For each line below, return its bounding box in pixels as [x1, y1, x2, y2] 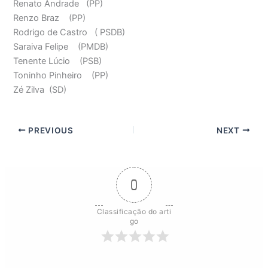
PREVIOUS [26, 125, 74, 135]
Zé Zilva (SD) [13, 84, 67, 95]
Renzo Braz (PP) [13, 12, 86, 23]
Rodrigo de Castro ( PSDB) [13, 26, 126, 38]
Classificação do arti [96, 207, 172, 217]
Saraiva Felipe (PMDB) [13, 41, 109, 52]
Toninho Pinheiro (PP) [13, 69, 109, 81]
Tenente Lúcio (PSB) [13, 55, 102, 66]
